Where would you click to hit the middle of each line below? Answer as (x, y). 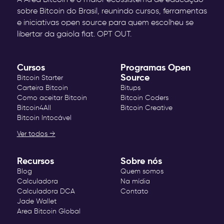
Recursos (35, 161)
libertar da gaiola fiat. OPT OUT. (74, 34)
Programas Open (156, 68)
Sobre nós (141, 161)
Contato (135, 191)
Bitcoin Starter (40, 78)
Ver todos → (36, 134)
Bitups (131, 88)
